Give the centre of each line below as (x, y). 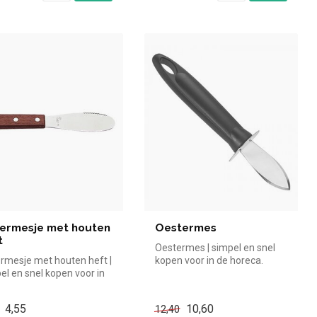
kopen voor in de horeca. (209, 261)
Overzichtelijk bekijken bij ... (214, 273)
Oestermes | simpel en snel (215, 248)
